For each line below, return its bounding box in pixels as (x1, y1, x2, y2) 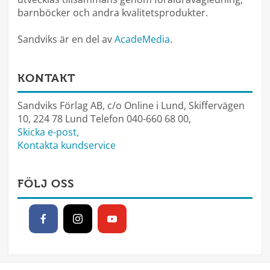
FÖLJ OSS (17, 177, 74, 191)
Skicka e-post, (17, 125, 79, 139)
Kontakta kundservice (17, 138, 116, 152)
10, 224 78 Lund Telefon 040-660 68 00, (17, 111, 191, 125)
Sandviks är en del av (17, 33, 115, 46)
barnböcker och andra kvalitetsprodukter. (17, 6, 208, 20)
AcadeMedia (115, 33, 170, 46)
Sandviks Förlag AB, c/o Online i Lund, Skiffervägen (17, 98, 245, 112)
